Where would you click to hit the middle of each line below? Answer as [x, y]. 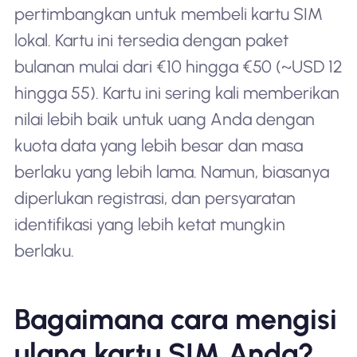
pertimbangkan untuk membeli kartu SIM [168, 14]
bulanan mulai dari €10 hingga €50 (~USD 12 [178, 67]
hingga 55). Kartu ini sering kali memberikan [177, 93]
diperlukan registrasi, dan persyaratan [155, 198]
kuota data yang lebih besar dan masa [158, 146]
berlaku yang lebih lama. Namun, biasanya [171, 172]
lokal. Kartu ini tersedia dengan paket [151, 41]
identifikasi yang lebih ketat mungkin [149, 225]
